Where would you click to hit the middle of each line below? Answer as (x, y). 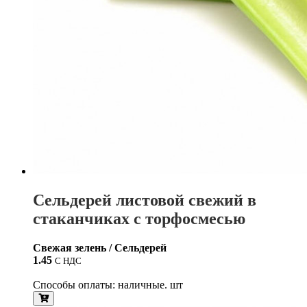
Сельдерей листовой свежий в (145, 200)
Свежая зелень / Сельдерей (100, 248)
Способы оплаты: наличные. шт (108, 285)
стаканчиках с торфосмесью (139, 219)
